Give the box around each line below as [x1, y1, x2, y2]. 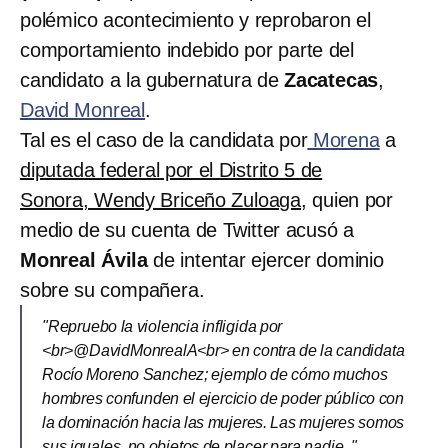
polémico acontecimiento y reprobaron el [20, 8, 371, 31]
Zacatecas [284, 68, 379, 91]
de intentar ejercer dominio [153, 248, 384, 271]
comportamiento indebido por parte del [20, 38, 354, 61]
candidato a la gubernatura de [20, 68, 285, 91]
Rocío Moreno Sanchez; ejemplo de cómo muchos [42, 365, 388, 383]
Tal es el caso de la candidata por [20, 128, 308, 151]
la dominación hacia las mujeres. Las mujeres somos [42, 413, 405, 431]
